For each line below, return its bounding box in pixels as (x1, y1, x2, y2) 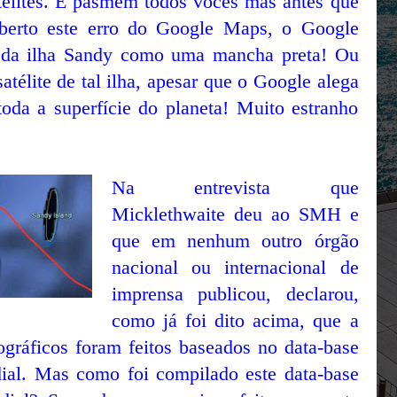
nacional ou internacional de (111, 256, 359, 279)
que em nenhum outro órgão (111, 230, 359, 253)
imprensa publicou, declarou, (111, 283, 359, 306)
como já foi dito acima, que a (111, 309, 359, 332)
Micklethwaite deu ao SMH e (111, 203, 359, 226)
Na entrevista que (111, 176, 359, 199)
